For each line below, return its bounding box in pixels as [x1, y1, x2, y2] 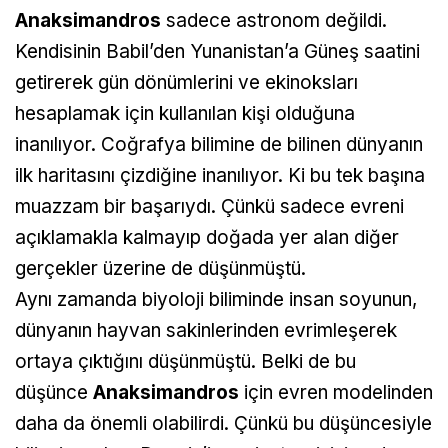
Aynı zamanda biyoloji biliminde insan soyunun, [15, 287, 417, 311]
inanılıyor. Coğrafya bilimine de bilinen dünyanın [15, 132, 423, 156]
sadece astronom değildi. [161, 8, 387, 32]
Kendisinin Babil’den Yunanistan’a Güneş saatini [15, 39, 420, 63]
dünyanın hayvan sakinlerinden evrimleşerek [15, 318, 397, 342]
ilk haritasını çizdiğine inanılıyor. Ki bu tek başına [15, 163, 425, 187]
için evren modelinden [239, 380, 433, 404]
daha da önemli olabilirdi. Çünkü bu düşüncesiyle [15, 411, 432, 435]
